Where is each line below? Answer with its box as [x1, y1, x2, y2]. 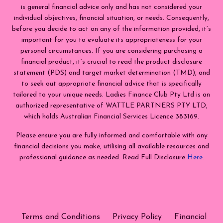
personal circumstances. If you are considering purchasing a [20, 47, 203, 55]
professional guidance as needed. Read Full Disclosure [19, 153, 187, 161]
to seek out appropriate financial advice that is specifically [21, 80, 202, 88]
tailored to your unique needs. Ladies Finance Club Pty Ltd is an [13, 91, 210, 99]
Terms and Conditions [21, 213, 100, 221]
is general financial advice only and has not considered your [21, 3, 202, 11]
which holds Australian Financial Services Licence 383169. [24, 112, 199, 120]
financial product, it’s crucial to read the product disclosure [21, 58, 202, 66]
